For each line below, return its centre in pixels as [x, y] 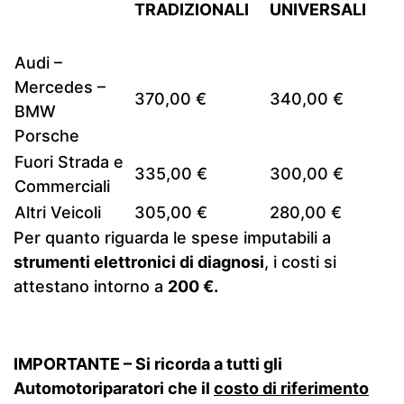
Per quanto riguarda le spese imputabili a [172, 238]
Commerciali [62, 186]
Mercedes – [60, 87]
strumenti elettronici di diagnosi [139, 262]
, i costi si [300, 262]
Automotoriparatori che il [114, 388]
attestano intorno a [91, 286]
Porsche [47, 136]
